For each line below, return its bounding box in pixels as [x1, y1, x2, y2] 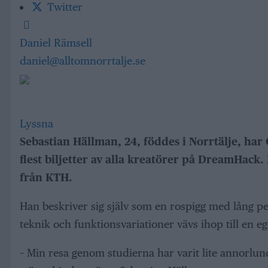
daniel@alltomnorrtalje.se [20, 54, 145, 67]
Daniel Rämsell [20, 36, 92, 49]
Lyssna [20, 117, 53, 130]
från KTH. [20, 171, 72, 184]
